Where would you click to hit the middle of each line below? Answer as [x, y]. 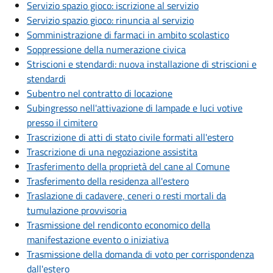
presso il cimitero [62, 123]
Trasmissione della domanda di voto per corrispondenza [140, 254]
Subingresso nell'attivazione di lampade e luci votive [135, 108]
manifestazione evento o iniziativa [98, 240]
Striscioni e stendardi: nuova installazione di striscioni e [142, 64]
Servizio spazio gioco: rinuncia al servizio [110, 20]
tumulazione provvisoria [77, 211]
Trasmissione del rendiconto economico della [119, 225]
